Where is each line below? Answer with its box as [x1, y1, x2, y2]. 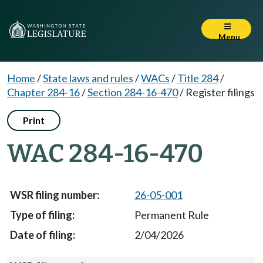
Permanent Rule [134, 208, 209, 221]
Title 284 [177, 72, 218, 85]
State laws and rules [43, 72, 133, 85]
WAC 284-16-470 [7, 139, 203, 168]
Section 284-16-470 [87, 86, 178, 99]
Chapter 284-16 [7, 86, 80, 99]
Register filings [186, 86, 255, 99]
